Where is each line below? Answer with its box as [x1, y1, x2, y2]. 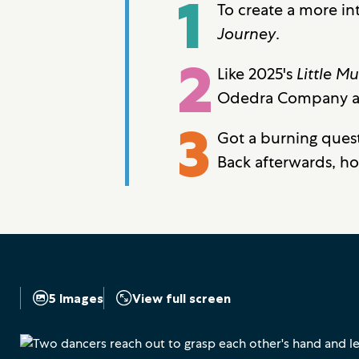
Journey [217, 22, 276, 44]
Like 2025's [217, 63, 296, 84]
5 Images [49, 289, 103, 306]
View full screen [132, 289, 231, 306]
